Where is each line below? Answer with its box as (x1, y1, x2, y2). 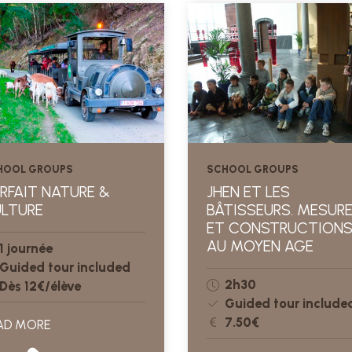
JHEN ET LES (207, 181, 290, 201)
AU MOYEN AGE (207, 236, 313, 255)
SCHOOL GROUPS (207, 162, 299, 175)
